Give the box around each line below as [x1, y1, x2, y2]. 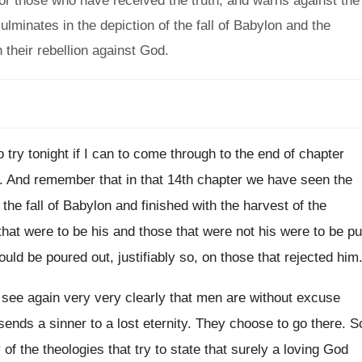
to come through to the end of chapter [118, 146, 344, 162]
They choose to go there [196, 316, 342, 331]
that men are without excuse [170, 290, 340, 305]
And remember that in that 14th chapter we [6, 172, 263, 187]
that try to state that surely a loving [108, 342, 319, 357]
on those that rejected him [202, 250, 359, 265]
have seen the [267, 172, 352, 187]
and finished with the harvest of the [116, 198, 326, 213]
